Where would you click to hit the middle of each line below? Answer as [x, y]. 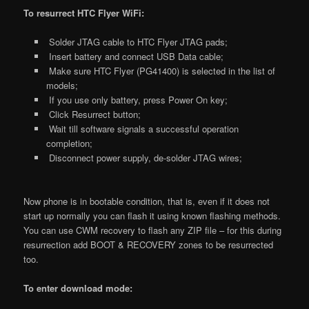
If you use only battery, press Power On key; [137, 99]
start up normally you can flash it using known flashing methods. [152, 215]
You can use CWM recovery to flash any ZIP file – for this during [153, 230]
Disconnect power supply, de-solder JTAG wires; [144, 157]
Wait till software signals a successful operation [142, 128]
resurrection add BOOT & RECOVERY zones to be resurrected [149, 244]
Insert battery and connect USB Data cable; [134, 56]
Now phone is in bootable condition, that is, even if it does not [147, 201]
